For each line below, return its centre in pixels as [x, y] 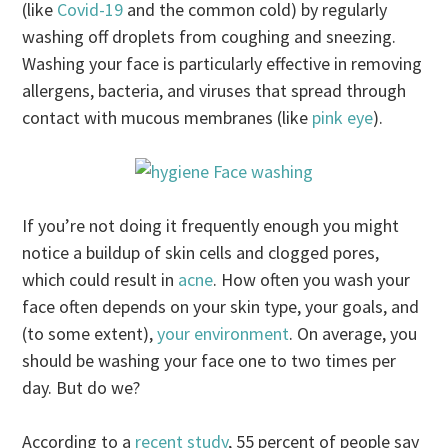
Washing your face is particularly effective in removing [222, 63]
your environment [223, 333]
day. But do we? [81, 387]
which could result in [100, 279]
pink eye [343, 117]
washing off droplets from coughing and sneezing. [209, 36]
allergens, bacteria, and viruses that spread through [214, 90]
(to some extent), [90, 333]
